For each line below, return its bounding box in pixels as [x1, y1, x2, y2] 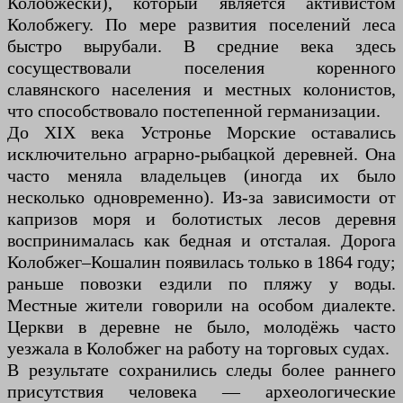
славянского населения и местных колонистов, [7, 78, 396, 99]
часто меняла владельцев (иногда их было [7, 165, 396, 185]
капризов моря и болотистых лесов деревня [7, 208, 396, 228]
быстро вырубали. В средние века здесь [7, 35, 396, 56]
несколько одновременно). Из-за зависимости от [7, 186, 396, 207]
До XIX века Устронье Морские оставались [7, 121, 396, 142]
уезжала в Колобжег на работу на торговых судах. [7, 337, 390, 358]
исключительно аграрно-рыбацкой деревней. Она [7, 143, 396, 164]
